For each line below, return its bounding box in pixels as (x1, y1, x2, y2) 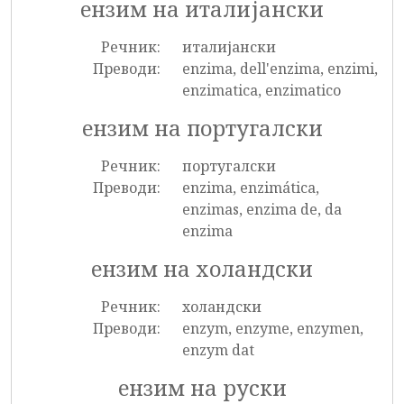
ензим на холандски (91, 254, 313, 283)
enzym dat (181, 340, 254, 360)
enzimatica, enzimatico (181, 80, 341, 100)
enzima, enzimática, (181, 178, 319, 197)
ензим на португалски (81, 114, 323, 142)
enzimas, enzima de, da (181, 199, 342, 219)
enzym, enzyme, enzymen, (181, 318, 363, 338)
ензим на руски (117, 373, 287, 402)
